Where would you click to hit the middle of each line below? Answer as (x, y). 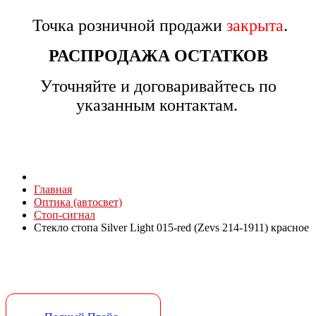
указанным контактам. (157, 105)
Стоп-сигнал (65, 215)
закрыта (255, 25)
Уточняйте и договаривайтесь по (158, 86)
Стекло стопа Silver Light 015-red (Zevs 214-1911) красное (171, 227)
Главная (53, 189)
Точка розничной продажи (127, 25)
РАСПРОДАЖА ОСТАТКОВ (158, 56)
